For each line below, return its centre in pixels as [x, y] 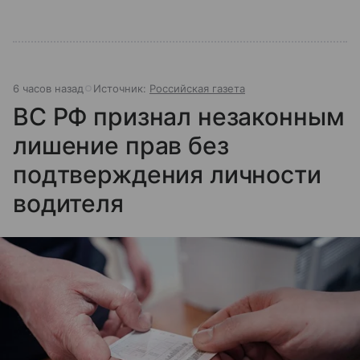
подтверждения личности [167, 175]
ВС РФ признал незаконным [179, 117]
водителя [68, 204]
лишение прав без [121, 146]
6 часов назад [48, 89]
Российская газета [197, 89]
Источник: [121, 89]
